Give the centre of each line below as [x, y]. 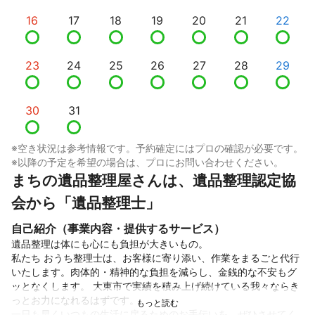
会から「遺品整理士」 [86, 202]
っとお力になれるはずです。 [75, 300]
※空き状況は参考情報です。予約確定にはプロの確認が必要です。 [157, 148]
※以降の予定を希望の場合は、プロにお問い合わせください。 [147, 162]
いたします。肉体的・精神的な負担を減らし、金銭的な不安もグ [154, 271]
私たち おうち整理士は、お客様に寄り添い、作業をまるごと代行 [155, 257]
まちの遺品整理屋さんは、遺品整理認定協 [154, 180]
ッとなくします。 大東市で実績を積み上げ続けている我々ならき [155, 285]
